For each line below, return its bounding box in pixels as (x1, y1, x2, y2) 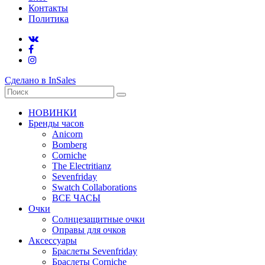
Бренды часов (28, 118, 84, 128)
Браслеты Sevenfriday (52, 245, 137, 256)
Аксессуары (28, 235, 77, 245)
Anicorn (52, 128, 83, 139)
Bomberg (52, 139, 87, 150)
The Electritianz (52, 160, 111, 171)
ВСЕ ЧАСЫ (52, 192, 101, 203)
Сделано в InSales (5, 75, 76, 85)
